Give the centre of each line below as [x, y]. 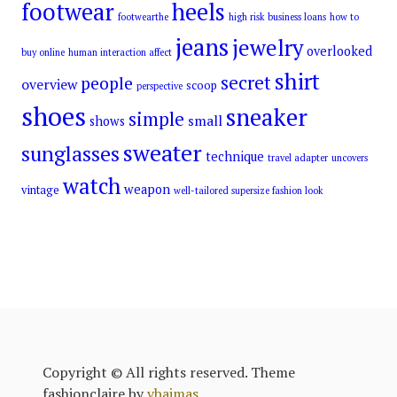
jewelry [268, 48]
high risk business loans [277, 17]
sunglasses [70, 154]
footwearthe [143, 17]
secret [246, 83]
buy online [43, 53]
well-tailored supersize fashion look [249, 191]
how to [344, 17]
